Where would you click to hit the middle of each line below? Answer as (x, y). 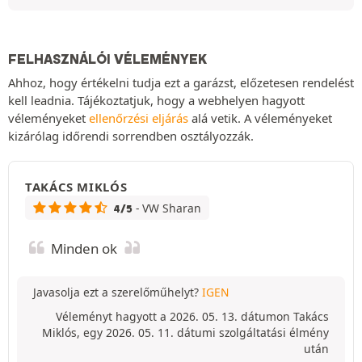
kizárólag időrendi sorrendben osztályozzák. (131, 136)
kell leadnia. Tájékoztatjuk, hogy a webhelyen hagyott (156, 100)
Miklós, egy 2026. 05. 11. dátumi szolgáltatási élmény (185, 333)
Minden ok (84, 248)
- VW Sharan (168, 208)
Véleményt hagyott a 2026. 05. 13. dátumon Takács (192, 316)
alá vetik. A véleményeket (260, 118)
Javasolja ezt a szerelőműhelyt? (118, 292)
